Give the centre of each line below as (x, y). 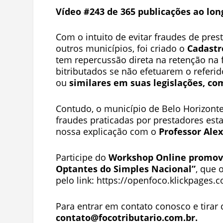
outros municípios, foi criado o (121, 49)
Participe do (81, 158)
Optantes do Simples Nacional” (125, 169)
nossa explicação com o (107, 132)
